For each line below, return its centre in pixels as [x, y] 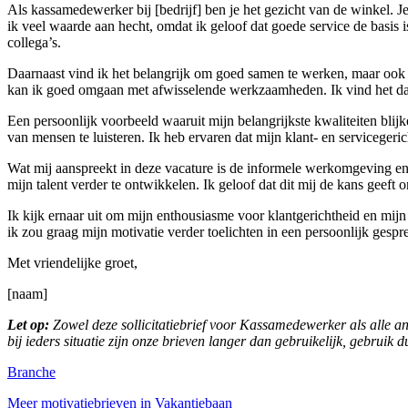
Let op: [28, 325]
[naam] [27, 294]
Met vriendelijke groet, [72, 263]
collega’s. [34, 43]
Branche [31, 372]
